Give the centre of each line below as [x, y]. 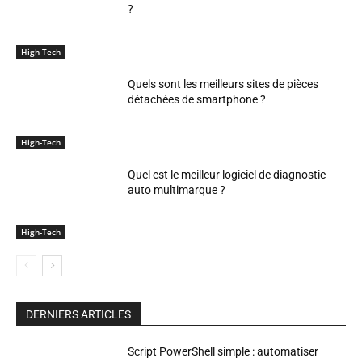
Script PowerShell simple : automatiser [223, 352]
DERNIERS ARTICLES [78, 315]
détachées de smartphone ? [197, 99]
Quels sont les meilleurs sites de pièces [223, 84]
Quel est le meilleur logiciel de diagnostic [227, 174]
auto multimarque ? [177, 189]
